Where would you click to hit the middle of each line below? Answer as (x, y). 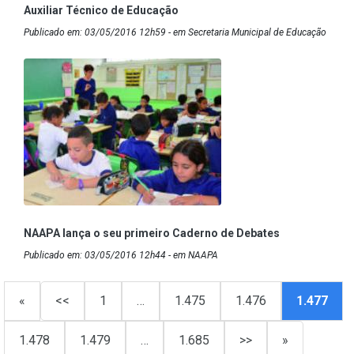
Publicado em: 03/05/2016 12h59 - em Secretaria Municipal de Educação (175, 33)
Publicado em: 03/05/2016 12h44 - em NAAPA (121, 256)
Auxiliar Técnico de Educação (101, 11)
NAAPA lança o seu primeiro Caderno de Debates (152, 233)
